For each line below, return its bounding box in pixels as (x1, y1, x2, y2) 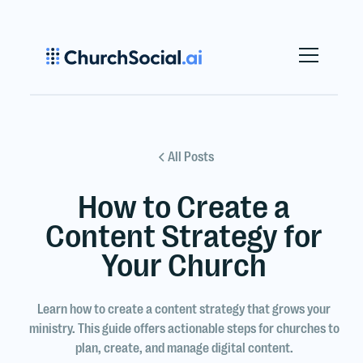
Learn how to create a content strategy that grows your (37, 302, 331, 317)
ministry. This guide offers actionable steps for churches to (28, 322, 340, 336)
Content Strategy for (45, 218, 322, 255)
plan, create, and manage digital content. (75, 341, 293, 356)
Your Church (101, 247, 267, 284)
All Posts (167, 150, 214, 164)
